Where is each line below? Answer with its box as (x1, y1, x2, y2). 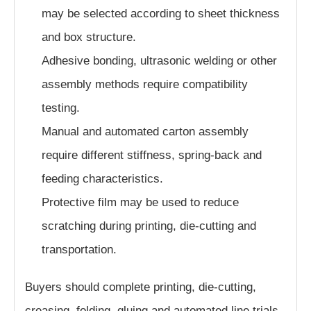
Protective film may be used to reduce (42, 196, 239, 210)
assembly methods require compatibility (42, 78, 248, 92)
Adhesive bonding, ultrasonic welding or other (42, 54, 277, 68)
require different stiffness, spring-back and (42, 149, 262, 162)
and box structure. (42, 31, 136, 44)
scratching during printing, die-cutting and (42, 219, 256, 233)
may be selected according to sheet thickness (42, 7, 280, 21)
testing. (42, 101, 80, 115)
